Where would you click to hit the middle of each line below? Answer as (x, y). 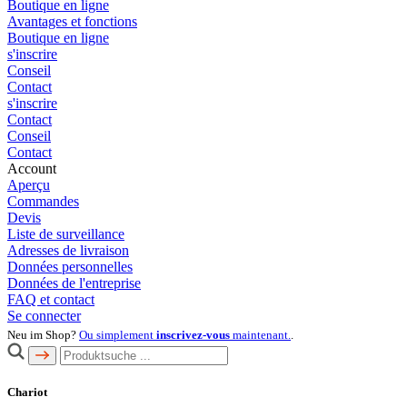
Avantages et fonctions (72, 22)
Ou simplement (118, 336)
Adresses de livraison (68, 251)
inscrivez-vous (193, 336)
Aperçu (29, 185)
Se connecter (44, 316)
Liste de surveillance (66, 234)
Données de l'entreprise (74, 283)
